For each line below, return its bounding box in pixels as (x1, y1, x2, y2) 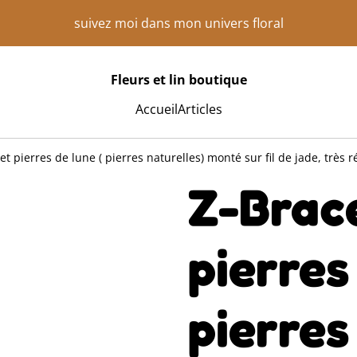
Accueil (135, 100, 178, 118)
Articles (177, 100, 222, 118)
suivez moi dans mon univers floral (73, 14, 284, 32)
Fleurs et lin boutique (110, 70, 247, 88)
